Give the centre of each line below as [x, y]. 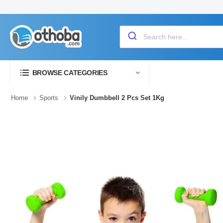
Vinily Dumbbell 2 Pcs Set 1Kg [117, 98]
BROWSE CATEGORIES [70, 73]
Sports [49, 98]
